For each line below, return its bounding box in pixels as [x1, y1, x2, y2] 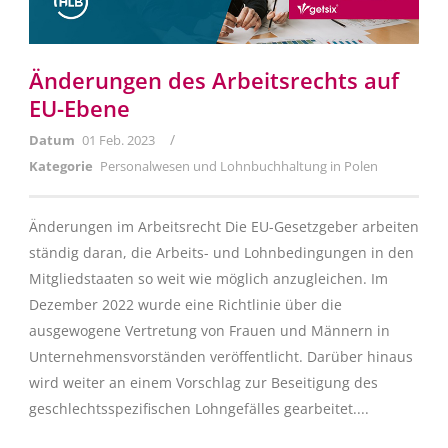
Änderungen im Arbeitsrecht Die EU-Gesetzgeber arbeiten [29, 216, 419, 236]
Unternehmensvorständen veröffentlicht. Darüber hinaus [29, 346, 413, 366]
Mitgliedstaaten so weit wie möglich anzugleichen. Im [29, 268, 388, 288]
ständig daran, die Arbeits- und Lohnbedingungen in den [29, 242, 414, 262]
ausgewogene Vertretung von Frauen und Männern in [29, 320, 390, 340]
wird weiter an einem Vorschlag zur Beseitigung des [29, 372, 378, 392]
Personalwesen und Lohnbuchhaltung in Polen [100, 156, 378, 175]
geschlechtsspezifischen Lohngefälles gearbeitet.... [29, 398, 369, 418]
